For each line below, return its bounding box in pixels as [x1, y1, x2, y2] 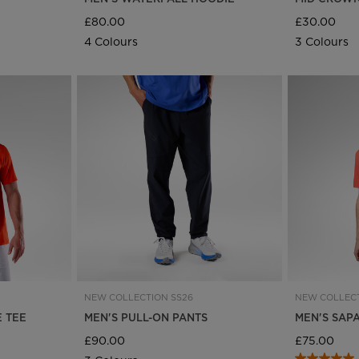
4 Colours [83, 34, 138, 50]
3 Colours [295, 34, 349, 50]
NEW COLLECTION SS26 [83, 290, 193, 304]
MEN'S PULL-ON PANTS [83, 309, 208, 325]
